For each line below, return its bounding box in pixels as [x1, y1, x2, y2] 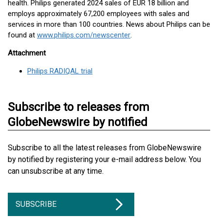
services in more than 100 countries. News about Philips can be [8, 20, 210, 29]
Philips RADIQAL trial [27, 67, 92, 75]
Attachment [8, 49, 46, 57]
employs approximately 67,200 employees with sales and [8, 9, 189, 18]
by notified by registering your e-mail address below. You [8, 155, 201, 164]
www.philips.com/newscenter [37, 31, 130, 39]
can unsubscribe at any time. [8, 166, 104, 176]
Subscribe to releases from [8, 100, 149, 114]
